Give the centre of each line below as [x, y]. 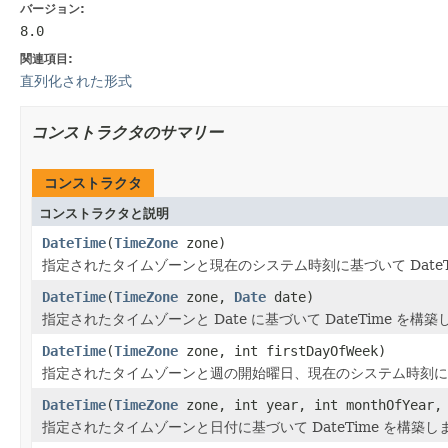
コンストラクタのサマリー [127, 132]
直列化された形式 [76, 80]
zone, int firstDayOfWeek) [282, 350]
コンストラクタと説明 [104, 213]
